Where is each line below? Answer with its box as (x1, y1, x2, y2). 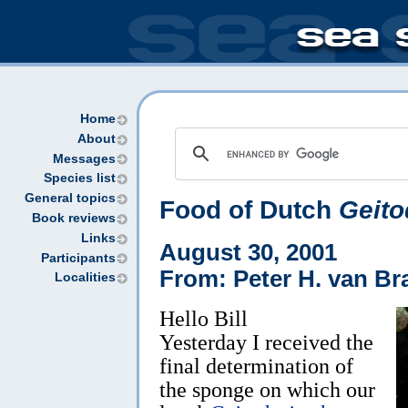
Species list (44, 171, 116, 186)
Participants (41, 250, 116, 265)
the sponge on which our (159, 376, 375, 402)
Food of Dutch (159, 196, 339, 224)
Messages (53, 151, 116, 166)
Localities (55, 270, 116, 285)
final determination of (159, 352, 353, 378)
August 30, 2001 (159, 239, 337, 265)
